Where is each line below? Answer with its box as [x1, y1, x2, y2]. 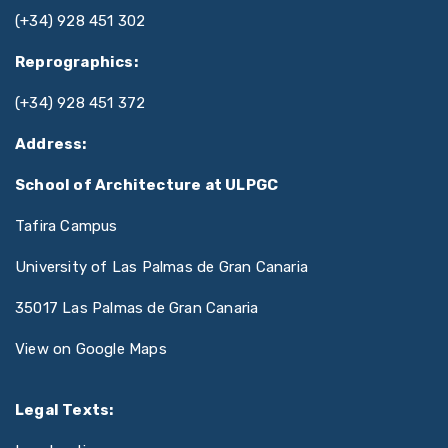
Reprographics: [15, 53, 138, 72]
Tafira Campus [15, 217, 118, 236]
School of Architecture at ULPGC [15, 176, 279, 195]
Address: [15, 135, 87, 154]
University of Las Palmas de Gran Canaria [15, 258, 308, 277]
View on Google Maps [15, 340, 167, 359]
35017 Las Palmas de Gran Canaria [15, 299, 259, 318]
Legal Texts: [15, 401, 114, 420]
